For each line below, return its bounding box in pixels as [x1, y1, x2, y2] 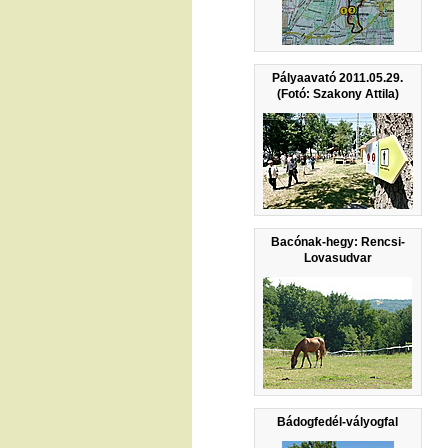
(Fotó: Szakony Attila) [276, 86, 399, 101]
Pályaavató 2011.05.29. [272, 70, 404, 85]
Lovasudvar [303, 250, 372, 265]
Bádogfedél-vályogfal [277, 414, 399, 429]
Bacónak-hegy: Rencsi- [270, 234, 405, 249]
